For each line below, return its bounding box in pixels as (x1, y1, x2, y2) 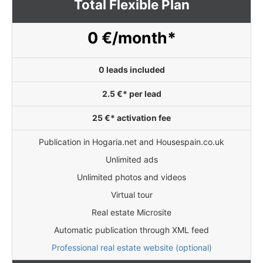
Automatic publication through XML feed (59, 225, 209, 235)
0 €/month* (97, 28, 176, 47)
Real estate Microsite (97, 207, 171, 217)
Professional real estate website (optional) (56, 242, 212, 252)
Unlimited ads (111, 154, 158, 164)
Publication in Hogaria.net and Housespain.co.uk (44, 137, 224, 147)
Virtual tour (116, 190, 153, 200)
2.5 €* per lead (102, 89, 161, 99)
